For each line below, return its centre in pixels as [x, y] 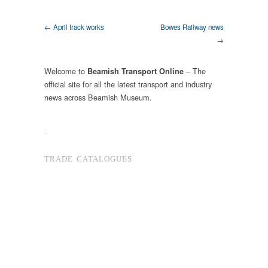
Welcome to [66, 71]
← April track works [74, 27]
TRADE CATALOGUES [88, 159]
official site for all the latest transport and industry [128, 84]
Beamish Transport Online [135, 71]
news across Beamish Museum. [98, 98]
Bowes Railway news [192, 27]
